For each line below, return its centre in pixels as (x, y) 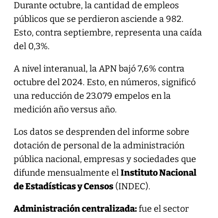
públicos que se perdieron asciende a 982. (98, 19)
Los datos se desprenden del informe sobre (101, 132)
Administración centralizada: (75, 209)
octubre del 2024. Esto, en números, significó (104, 82)
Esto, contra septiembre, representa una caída (108, 32)
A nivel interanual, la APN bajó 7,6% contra (99, 68)
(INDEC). (132, 186)
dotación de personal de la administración (99, 145)
